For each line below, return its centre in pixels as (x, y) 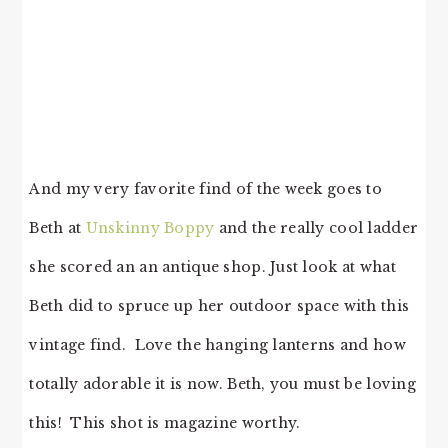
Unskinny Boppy (150, 227)
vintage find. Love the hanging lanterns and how (217, 344)
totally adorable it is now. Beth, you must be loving (222, 383)
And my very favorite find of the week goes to (205, 188)
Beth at (55, 227)
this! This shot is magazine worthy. (165, 422)
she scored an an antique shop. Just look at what (212, 266)
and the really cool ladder (318, 227)
